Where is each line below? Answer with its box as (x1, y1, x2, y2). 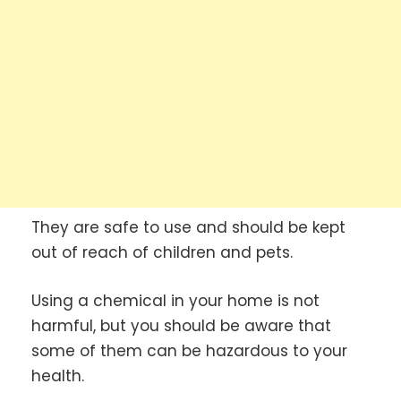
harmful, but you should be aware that (31, 314, 331, 337)
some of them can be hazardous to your (31, 339, 347, 362)
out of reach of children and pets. (31, 242, 293, 264)
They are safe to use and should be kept (31, 217, 346, 239)
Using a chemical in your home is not (31, 289, 320, 311)
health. (31, 364, 84, 387)
